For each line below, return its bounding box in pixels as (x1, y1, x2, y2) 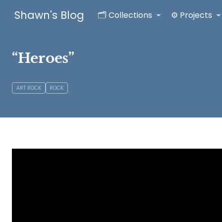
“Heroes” (12, 50, 74, 66)
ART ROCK (16, 84, 41, 92)
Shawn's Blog (14, 8, 84, 23)
